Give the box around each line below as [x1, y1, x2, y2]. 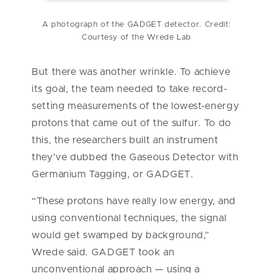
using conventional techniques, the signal [32, 213, 227, 224]
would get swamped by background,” [32, 230, 210, 241]
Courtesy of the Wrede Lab [82, 34, 191, 42]
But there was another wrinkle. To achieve [32, 67, 231, 77]
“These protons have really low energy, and [32, 196, 236, 207]
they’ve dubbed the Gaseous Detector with [32, 152, 239, 163]
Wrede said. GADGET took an [32, 247, 175, 258]
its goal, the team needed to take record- [32, 84, 228, 94]
